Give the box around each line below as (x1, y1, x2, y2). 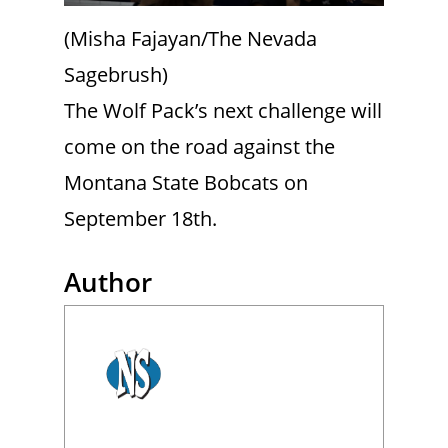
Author (64, 264, 152, 299)
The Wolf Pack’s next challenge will (64, 96, 382, 124)
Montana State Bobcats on (64, 168, 308, 196)
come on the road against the (64, 132, 335, 160)
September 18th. (64, 204, 217, 232)
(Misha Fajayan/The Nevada (64, 24, 317, 52)
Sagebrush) (64, 60, 168, 88)
